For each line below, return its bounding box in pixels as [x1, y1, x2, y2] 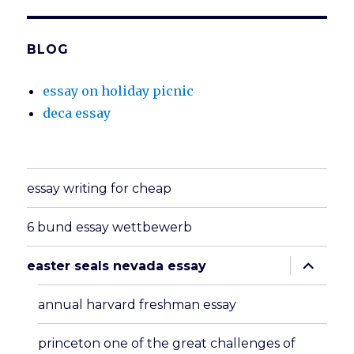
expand [288, 254, 343, 269]
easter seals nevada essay [27, 258, 207, 273]
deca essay [43, 105, 111, 122]
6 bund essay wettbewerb [27, 219, 193, 235]
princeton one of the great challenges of [38, 335, 296, 351]
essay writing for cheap [27, 180, 172, 196]
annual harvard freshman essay [38, 296, 237, 312]
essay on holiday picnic [43, 83, 194, 100]
